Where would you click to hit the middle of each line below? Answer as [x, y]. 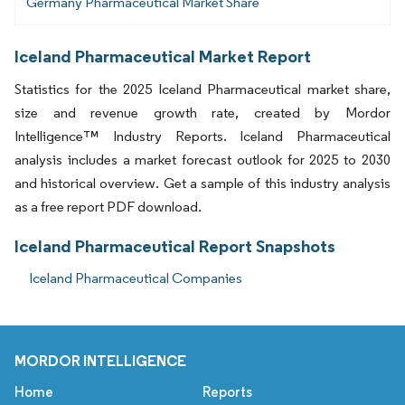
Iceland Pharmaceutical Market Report [163, 57]
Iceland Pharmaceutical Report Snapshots [175, 246]
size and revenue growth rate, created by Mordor [202, 113]
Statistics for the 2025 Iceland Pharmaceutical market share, [202, 89]
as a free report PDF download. [108, 207]
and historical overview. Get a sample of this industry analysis [202, 184]
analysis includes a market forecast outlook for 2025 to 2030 [202, 160]
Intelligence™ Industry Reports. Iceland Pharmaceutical [202, 137]
